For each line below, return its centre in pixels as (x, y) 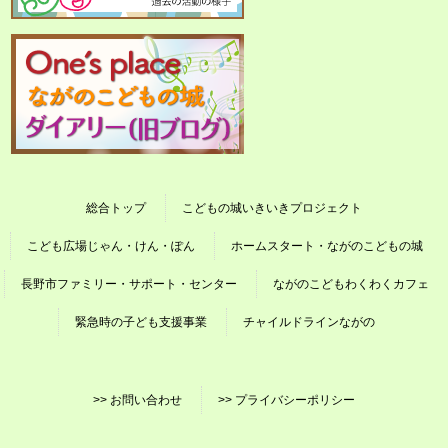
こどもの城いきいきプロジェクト (272, 208)
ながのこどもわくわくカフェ (350, 284)
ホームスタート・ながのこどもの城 (326, 246)
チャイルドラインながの (308, 322)
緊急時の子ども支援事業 (140, 322)
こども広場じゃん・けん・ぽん (110, 246)
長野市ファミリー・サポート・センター (128, 284)
